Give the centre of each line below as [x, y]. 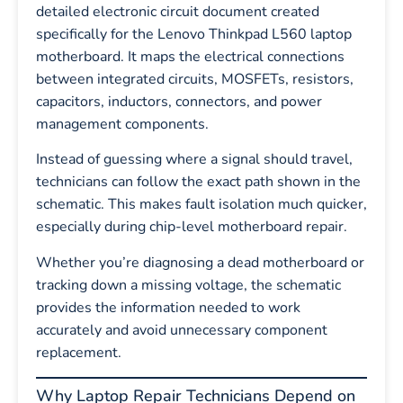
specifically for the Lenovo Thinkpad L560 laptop [194, 34]
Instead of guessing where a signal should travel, [194, 160]
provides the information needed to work [168, 307]
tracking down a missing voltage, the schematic [188, 285]
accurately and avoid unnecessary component [182, 330]
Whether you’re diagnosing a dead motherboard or [200, 262]
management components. [122, 124]
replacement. [79, 352]
